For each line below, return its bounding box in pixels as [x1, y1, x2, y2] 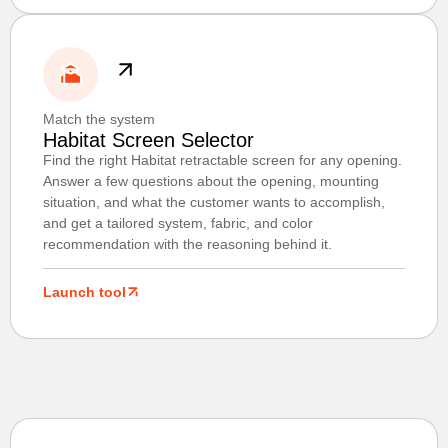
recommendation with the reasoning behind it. [43, 236, 332, 253]
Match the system [43, 111, 155, 128]
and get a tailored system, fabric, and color [43, 215, 313, 232]
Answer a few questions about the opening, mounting [43, 173, 379, 190]
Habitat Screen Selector [43, 129, 254, 152]
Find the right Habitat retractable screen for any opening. [43, 152, 402, 169]
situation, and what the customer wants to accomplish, [43, 194, 385, 211]
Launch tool [43, 284, 126, 301]
